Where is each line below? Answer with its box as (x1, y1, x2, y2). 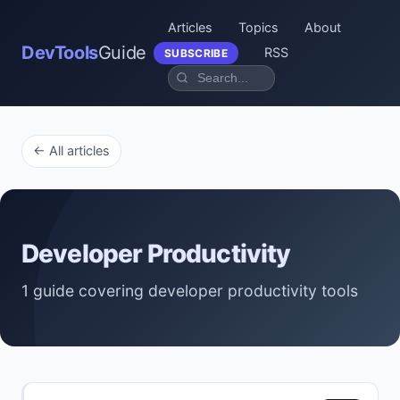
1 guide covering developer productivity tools (21, 280, 358, 300)
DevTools (21, 41, 98, 63)
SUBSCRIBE (163, 46, 229, 60)
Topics (237, 20, 279, 35)
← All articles (33, 143, 110, 159)
